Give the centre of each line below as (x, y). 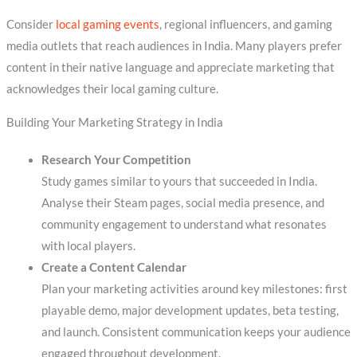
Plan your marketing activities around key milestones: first (194, 288)
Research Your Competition (116, 159)
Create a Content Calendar (114, 267)
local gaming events (107, 25)
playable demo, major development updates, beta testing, (190, 310)
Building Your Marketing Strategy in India (114, 122)
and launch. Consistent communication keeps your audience (196, 331)
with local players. (88, 245)
